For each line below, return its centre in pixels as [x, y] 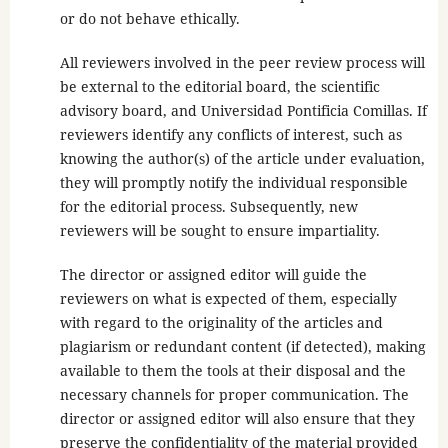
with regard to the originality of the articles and [221, 323]
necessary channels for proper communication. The [234, 395]
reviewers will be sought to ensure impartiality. [219, 231]
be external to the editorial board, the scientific [219, 87]
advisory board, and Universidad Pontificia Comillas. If [243, 111]
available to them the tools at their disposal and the [232, 371]
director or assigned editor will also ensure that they [237, 419]
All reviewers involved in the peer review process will [242, 63]
